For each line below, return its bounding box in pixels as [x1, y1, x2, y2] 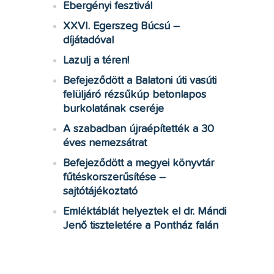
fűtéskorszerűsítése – [62, 172, 166, 183]
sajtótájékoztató [62, 186, 138, 197]
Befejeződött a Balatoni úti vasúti [62, 75, 217, 86]
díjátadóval [62, 35, 114, 46]
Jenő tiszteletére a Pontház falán [62, 220, 218, 231]
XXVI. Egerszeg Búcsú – [62, 21, 180, 32]
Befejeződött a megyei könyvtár [62, 158, 214, 169]
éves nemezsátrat [62, 138, 147, 149]
